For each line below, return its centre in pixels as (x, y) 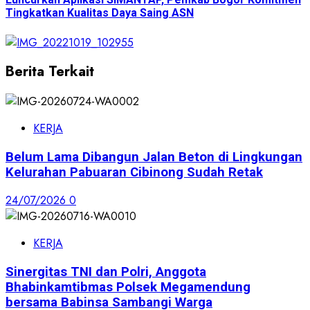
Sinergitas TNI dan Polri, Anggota (106, 272)
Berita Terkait (50, 72)
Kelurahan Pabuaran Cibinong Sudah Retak (134, 172)
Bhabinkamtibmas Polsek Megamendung (128, 288)
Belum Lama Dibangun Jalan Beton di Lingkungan (154, 157)
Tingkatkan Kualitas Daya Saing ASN (100, 13)
